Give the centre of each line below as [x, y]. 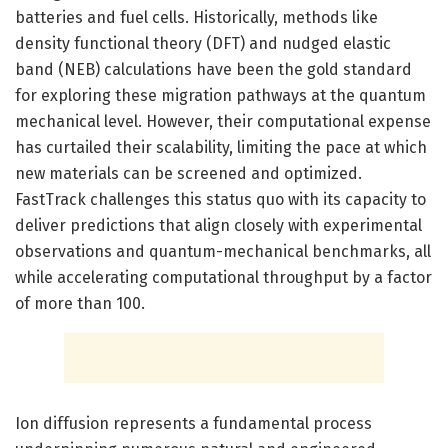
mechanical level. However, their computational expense [223, 121]
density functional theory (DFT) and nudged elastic [203, 43]
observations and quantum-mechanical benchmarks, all [223, 251]
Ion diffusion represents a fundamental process [193, 423]
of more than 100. [80, 303]
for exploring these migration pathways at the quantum [220, 95]
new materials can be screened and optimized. [188, 173]
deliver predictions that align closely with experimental [218, 225]
